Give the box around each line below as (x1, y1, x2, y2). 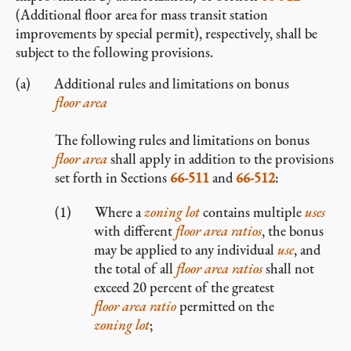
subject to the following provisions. (16, 43, 213, 61)
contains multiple (200, 203, 305, 221)
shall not (262, 259, 314, 277)
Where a (95, 203, 144, 221)
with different (94, 222, 175, 240)
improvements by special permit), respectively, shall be (16, 24, 317, 42)
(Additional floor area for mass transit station (16, 5, 268, 24)
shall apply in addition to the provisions (107, 150, 334, 168)
